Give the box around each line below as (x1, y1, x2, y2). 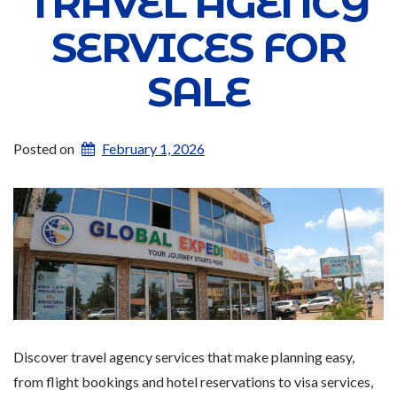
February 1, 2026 (101, 140, 205, 158)
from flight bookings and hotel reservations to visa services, (13, 373, 373, 391)
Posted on (13, 140, 77, 158)
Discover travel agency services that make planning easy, (13, 348, 354, 366)
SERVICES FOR (51, 22, 346, 74)
